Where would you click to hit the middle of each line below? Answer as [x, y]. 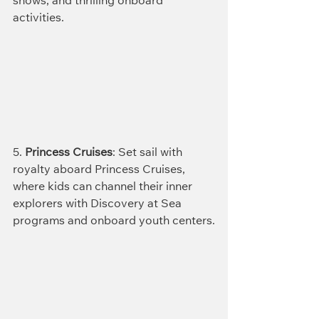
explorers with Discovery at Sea [99, 204]
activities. [38, 18]
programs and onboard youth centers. [114, 221]
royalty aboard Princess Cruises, [100, 170]
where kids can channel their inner [104, 187]
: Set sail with [149, 153]
